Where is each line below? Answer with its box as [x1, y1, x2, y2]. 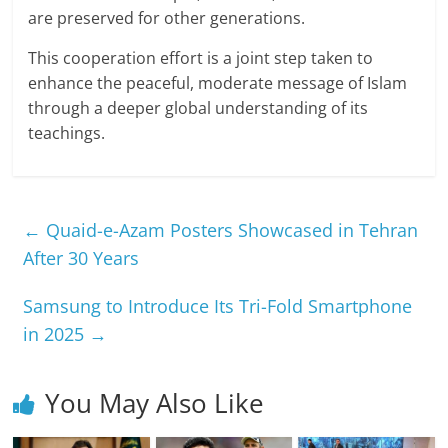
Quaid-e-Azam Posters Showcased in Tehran [41, 217, 419, 242]
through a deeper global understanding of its [28, 96, 369, 119]
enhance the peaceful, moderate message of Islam [28, 71, 408, 94]
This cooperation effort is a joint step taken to [28, 46, 374, 69]
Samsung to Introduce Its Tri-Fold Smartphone [23, 293, 413, 318]
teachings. [28, 121, 106, 144]
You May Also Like [45, 384, 265, 421]
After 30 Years [23, 245, 140, 270]
